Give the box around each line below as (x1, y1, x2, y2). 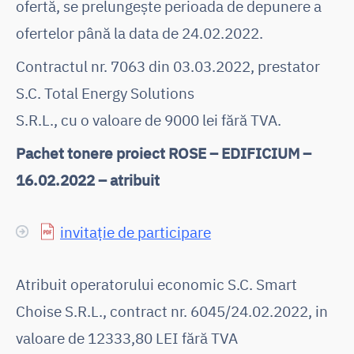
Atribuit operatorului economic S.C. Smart (16, 273, 297, 294)
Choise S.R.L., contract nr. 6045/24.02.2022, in (16, 300, 328, 321)
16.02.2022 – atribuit (16, 169, 160, 190)
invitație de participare (60, 221, 211, 242)
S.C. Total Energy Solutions (16, 82, 194, 103)
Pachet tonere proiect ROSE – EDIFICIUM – (16, 142, 311, 163)
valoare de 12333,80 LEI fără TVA (16, 327, 238, 348)
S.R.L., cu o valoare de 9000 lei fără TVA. (16, 109, 281, 130)
